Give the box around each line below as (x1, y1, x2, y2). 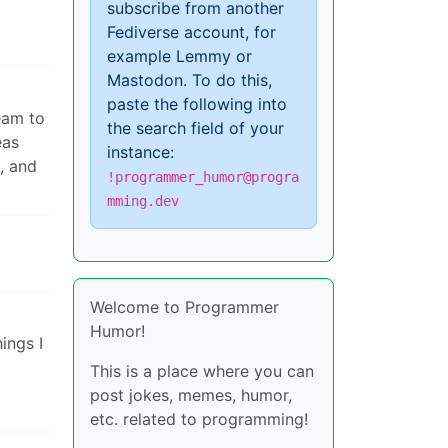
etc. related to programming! (90, 409, 308, 429)
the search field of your (107, 118, 284, 138)
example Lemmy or (107, 46, 252, 66)
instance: (107, 142, 174, 162)
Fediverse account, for (107, 22, 276, 42)
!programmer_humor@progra (107, 169, 299, 185)
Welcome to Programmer (90, 297, 279, 317)
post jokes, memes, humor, (90, 385, 292, 405)
